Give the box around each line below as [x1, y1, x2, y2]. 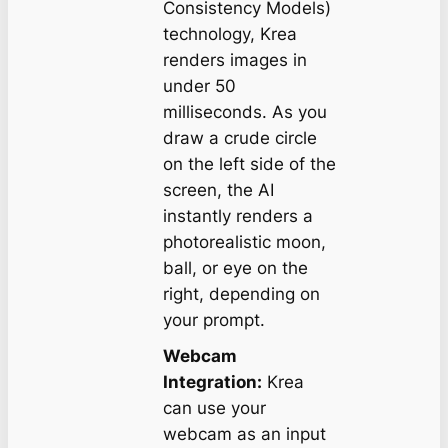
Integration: [162, 371, 262, 392]
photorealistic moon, [162, 231, 326, 252]
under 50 [162, 75, 236, 96]
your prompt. [162, 309, 265, 330]
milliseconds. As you [162, 101, 327, 122]
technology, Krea [162, 23, 297, 44]
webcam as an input [162, 423, 326, 444]
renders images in [162, 49, 307, 70]
